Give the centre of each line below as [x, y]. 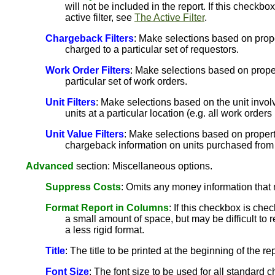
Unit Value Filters [85, 134]
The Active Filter [169, 17]
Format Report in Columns [107, 208]
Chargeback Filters [90, 38]
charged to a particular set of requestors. [152, 49]
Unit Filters [71, 102]
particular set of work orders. [126, 81]
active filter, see [100, 17]
